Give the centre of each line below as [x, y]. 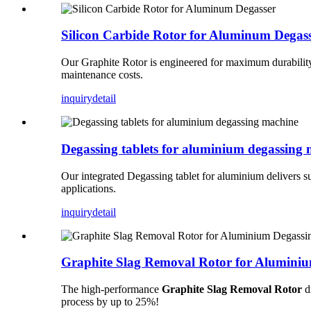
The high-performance [111, 289]
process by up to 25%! [110, 301]
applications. [89, 188]
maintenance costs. [102, 75]
